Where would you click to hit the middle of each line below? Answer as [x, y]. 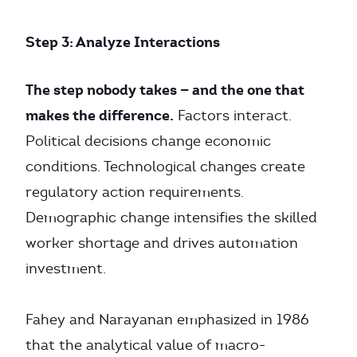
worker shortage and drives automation [162, 243]
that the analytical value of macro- [145, 345]
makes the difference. [100, 115]
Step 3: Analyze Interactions [123, 42]
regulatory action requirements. [135, 192]
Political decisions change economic [148, 141]
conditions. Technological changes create [165, 167]
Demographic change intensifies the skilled [171, 218]
